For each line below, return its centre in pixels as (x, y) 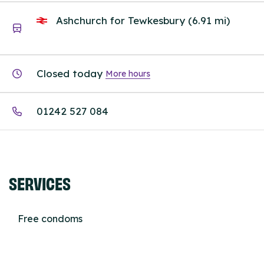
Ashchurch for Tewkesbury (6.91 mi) (141, 20)
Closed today (70, 74)
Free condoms (50, 219)
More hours (128, 73)
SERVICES (40, 183)
